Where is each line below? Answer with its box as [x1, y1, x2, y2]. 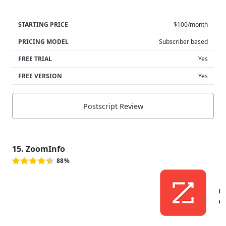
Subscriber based [159, 37, 208, 46]
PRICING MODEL [18, 37, 69, 46]
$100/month [174, 20, 208, 29]
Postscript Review [83, 101, 143, 111]
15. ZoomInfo [12, 143, 65, 155]
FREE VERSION [18, 72, 62, 81]
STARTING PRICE [18, 20, 68, 29]
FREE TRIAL [18, 54, 52, 64]
